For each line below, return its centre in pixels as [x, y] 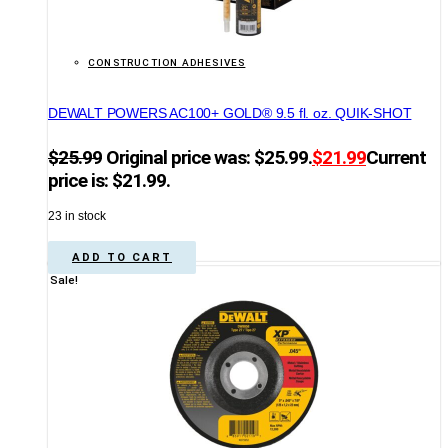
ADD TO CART [122, 257]
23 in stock [77, 215]
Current [396, 157]
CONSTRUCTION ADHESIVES [167, 62]
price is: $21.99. [109, 180]
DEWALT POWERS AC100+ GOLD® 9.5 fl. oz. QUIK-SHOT [230, 112]
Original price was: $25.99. [209, 157]
